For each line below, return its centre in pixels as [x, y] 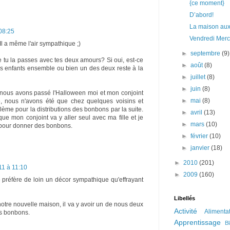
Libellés [185, 198]
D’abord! [201, 15]
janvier [201, 148]
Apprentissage [197, 222]
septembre [206, 53]
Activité [186, 211]
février [200, 136]
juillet [199, 77]
